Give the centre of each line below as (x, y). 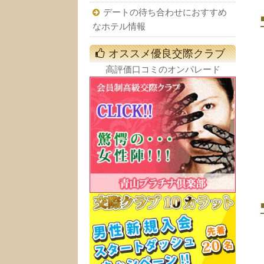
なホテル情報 (119, 27)
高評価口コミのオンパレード (163, 70)
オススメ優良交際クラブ (167, 54)
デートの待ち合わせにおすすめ (165, 13)
